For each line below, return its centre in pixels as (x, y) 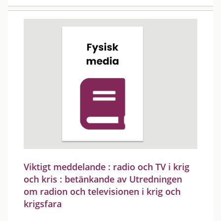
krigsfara (43, 204)
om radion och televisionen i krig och (102, 191)
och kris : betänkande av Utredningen (103, 179)
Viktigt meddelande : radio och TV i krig (107, 167)
